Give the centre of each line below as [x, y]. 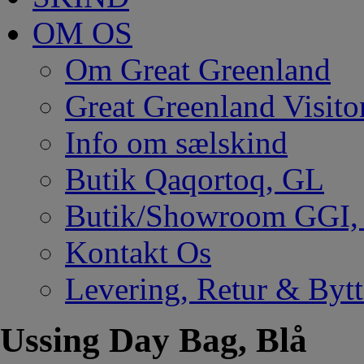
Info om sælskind [176, 143]
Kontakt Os [138, 252]
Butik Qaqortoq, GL [195, 179]
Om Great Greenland [198, 69]
